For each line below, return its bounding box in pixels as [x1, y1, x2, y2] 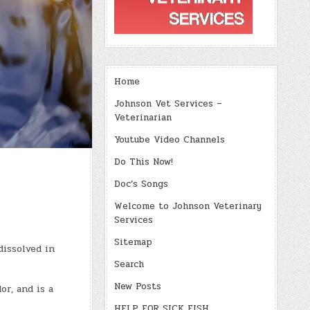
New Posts [114, 280, 161, 293]
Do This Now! [114, 155, 173, 169]
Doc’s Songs [114, 177, 168, 191]
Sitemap [114, 235, 152, 249]
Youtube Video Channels [114, 133, 225, 147]
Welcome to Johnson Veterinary [114, 199, 262, 213]
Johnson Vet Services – [114, 97, 222, 111]
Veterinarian [114, 111, 172, 125]
